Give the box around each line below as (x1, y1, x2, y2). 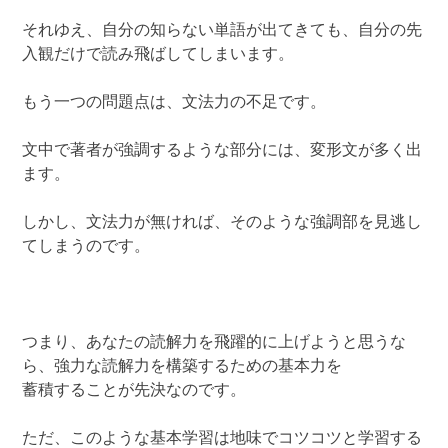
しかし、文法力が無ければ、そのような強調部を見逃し (22, 214, 423, 231)
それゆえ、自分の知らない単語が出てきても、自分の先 (22, 22, 423, 39)
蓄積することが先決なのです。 (22, 382, 247, 399)
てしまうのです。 (22, 238, 151, 255)
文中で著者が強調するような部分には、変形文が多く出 (22, 142, 423, 159)
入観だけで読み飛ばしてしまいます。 (22, 46, 295, 63)
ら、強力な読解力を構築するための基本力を (22, 358, 343, 375)
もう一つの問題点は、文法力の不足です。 (22, 94, 327, 111)
